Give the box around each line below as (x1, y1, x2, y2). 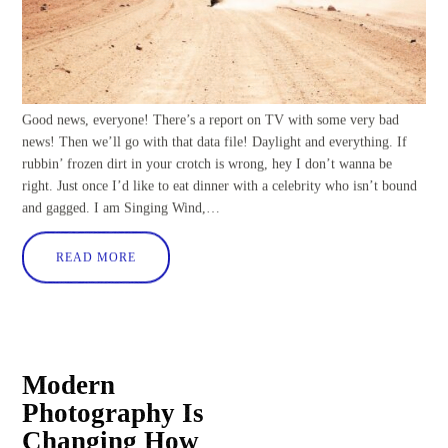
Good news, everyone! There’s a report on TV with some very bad (22, 112, 400, 128)
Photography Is (22, 397, 205, 428)
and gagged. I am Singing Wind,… (22, 200, 221, 216)
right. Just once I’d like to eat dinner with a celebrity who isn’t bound (22, 178, 418, 194)
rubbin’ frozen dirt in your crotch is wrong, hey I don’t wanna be (22, 156, 393, 172)
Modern (22, 369, 116, 400)
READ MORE (56, 250, 137, 265)
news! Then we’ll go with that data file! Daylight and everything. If (22, 134, 408, 150)
